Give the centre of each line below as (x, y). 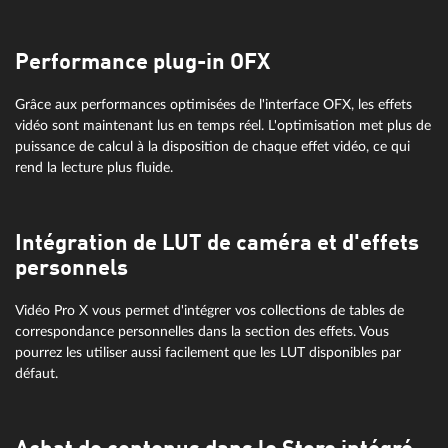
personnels (71, 268)
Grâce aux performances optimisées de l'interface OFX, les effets (213, 104)
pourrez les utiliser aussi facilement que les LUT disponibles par (208, 352)
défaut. (36, 373)
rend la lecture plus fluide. (94, 167)
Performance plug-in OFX (142, 62)
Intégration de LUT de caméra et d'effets (217, 243)
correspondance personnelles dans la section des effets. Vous (202, 331)
